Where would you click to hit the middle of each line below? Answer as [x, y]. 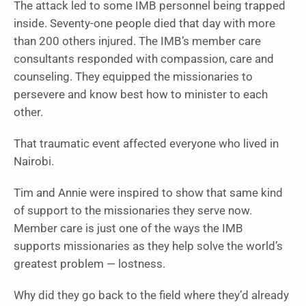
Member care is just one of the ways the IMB [128, 228]
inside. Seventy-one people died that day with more [144, 23]
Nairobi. [34, 161]
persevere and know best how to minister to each [141, 94]
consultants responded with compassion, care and [144, 59]
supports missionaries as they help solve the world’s [148, 246]
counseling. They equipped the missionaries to [133, 76]
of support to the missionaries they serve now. [133, 210]
